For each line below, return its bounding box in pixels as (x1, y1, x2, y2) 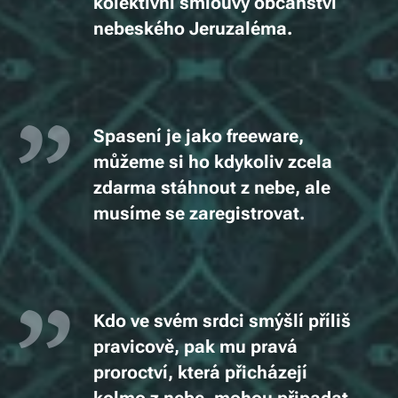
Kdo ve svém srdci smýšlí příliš (93, 311, 351, 331)
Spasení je (93, 126, 186, 147)
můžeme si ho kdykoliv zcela (93, 152, 332, 172)
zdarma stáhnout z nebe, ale (93, 178, 330, 198)
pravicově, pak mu (93, 337, 251, 357)
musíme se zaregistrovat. (93, 203, 305, 224)
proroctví (93, 362, 168, 383)
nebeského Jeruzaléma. (93, 19, 292, 39)
